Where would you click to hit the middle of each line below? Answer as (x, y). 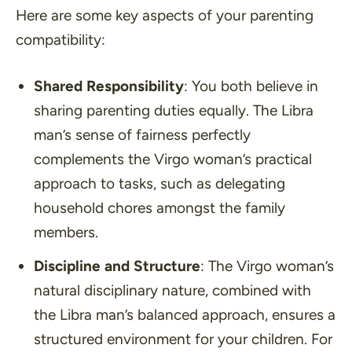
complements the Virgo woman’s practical (172, 159)
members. (66, 233)
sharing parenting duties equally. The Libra (173, 111)
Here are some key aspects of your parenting (165, 15)
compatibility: (60, 39)
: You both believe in (251, 86)
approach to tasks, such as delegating (159, 184)
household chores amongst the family (159, 208)
